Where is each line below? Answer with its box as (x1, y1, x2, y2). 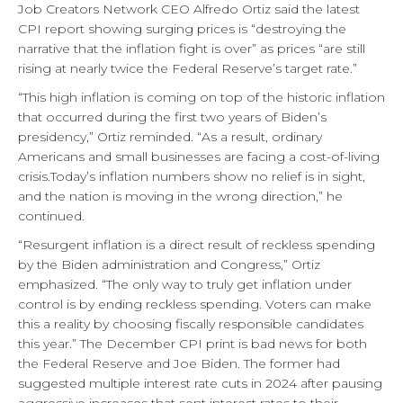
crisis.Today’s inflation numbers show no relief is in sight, (18, 167, 365, 184)
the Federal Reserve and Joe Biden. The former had (18, 354, 340, 372)
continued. (18, 207, 85, 224)
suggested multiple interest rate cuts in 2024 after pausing (18, 374, 382, 391)
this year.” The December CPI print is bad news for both (18, 335, 367, 352)
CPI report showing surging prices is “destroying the (18, 20, 346, 37)
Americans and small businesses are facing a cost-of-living (18, 148, 380, 165)
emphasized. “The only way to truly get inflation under (18, 275, 352, 292)
